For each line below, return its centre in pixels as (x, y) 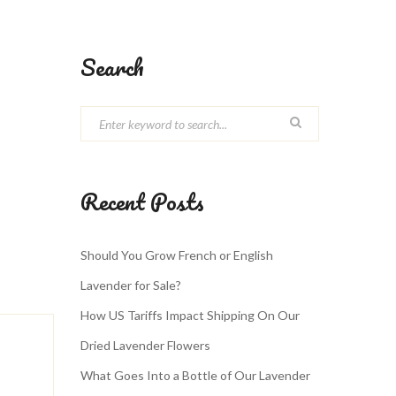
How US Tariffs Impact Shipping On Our (190, 315)
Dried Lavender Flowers (145, 345)
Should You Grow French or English (177, 255)
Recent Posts (142, 202)
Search (112, 67)
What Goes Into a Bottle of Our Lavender (195, 375)
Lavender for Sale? (131, 285)
